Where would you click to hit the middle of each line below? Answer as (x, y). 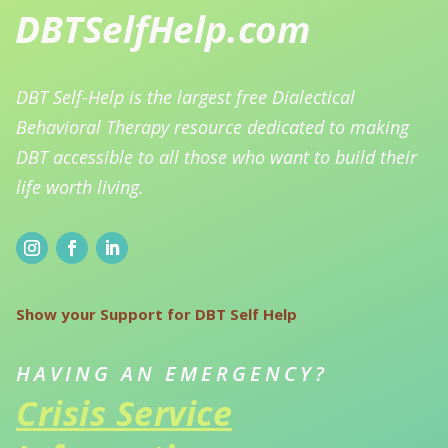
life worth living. (80, 187)
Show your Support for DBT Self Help (156, 314)
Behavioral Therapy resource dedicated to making (212, 127)
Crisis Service (124, 413)
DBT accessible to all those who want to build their (216, 157)
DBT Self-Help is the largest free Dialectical (185, 97)
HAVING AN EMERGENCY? (172, 374)
